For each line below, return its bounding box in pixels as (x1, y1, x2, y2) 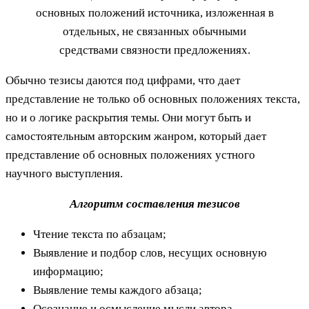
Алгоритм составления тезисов (69, 197, 240, 210)
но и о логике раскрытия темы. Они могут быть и (6, 110, 251, 124)
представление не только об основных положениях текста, (6, 92, 300, 106)
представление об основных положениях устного (6, 148, 255, 161)
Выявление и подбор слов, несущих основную (33, 246, 267, 259)
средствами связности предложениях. (59, 43, 250, 57)
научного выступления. (6, 166, 123, 180)
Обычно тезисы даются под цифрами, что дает (6, 73, 240, 87)
